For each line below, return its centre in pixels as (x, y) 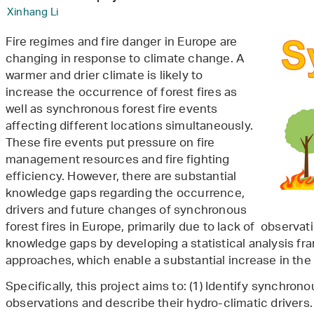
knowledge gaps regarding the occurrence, (125, 194)
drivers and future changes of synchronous (127, 211)
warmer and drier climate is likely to (104, 77)
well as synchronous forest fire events (112, 110)
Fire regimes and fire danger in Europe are (122, 43)
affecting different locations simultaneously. (130, 127)
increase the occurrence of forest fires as (122, 94)
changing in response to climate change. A (125, 60)
